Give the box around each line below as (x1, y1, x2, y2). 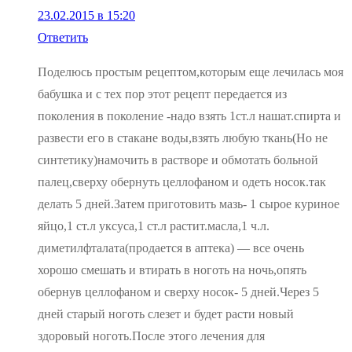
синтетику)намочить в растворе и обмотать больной (38, 153, 318, 167)
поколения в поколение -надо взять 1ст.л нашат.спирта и (38, 109, 341, 123)
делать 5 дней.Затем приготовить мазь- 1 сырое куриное (38, 197, 339, 211)
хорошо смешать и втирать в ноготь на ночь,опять (38, 263, 306, 277)
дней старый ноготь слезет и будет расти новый (38, 307, 294, 321)
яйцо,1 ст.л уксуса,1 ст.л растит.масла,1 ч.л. (38, 219, 269, 233)
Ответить (38, 31, 88, 45)
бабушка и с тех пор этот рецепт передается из (38, 87, 287, 101)
